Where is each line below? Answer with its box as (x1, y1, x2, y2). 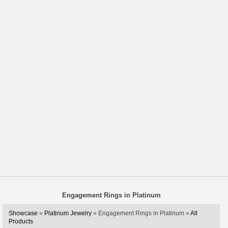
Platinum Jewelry (44, 210, 92, 217)
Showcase (9, 210, 38, 217)
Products (9, 218, 33, 225)
